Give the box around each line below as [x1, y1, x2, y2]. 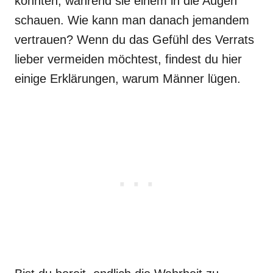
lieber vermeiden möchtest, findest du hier [15, 52, 242, 66]
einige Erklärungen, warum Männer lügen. [15, 72, 241, 85]
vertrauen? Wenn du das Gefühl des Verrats [15, 33, 254, 46]
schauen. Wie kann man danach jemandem [15, 13, 249, 27]
